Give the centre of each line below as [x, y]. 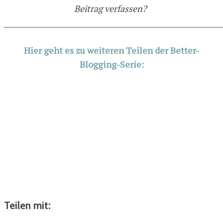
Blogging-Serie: [111, 64]
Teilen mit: [27, 205]
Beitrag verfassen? [111, 8]
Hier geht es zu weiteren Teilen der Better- [111, 50]
